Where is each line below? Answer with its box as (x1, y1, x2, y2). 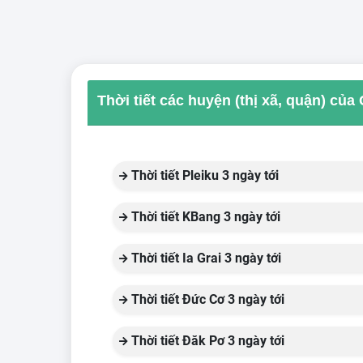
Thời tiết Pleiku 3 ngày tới (128, 168, 279, 183)
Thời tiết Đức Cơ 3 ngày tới (128, 292, 284, 307)
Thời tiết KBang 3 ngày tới (128, 209, 280, 224)
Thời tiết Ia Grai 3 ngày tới (128, 250, 281, 266)
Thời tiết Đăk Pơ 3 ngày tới (128, 333, 284, 348)
